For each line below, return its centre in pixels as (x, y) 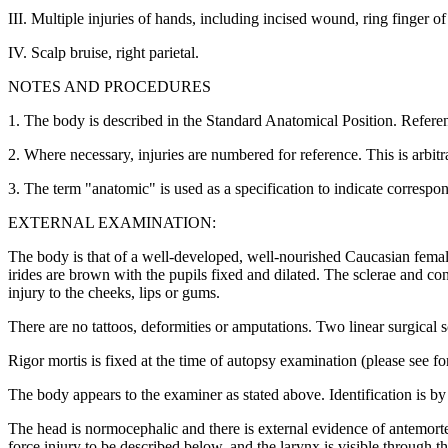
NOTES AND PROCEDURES (109, 87)
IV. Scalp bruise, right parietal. (103, 53)
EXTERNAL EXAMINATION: (112, 223)
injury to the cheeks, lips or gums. (114, 293)
